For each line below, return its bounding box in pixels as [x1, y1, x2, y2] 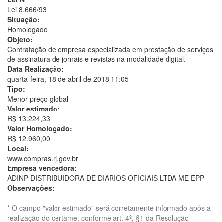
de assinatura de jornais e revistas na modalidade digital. [7, 54, 186, 64]
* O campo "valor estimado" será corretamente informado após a [7, 203, 211, 213]
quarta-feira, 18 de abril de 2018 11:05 [7, 74, 129, 84]
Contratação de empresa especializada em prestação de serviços [7, 44, 213, 54]
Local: [7, 143, 29, 153]
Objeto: [7, 34, 33, 44]
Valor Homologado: [7, 123, 72, 133]
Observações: [7, 183, 55, 193]
